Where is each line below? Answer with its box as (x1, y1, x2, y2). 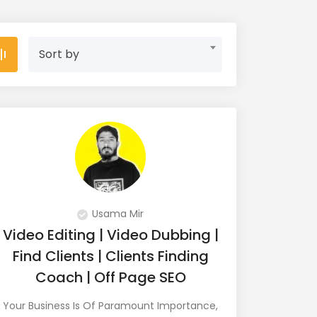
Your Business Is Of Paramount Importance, (3, 299, 218, 313)
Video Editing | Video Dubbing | (2, 225, 219, 245)
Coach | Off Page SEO (35, 267, 186, 287)
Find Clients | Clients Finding (12, 246, 209, 266)
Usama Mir (92, 207, 144, 221)
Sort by (39, 46, 79, 62)
